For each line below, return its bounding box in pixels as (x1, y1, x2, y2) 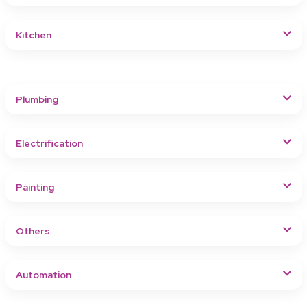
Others (15, 224, 50, 237)
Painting (15, 180, 54, 193)
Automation (15, 268, 71, 281)
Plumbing (15, 93, 58, 106)
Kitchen (15, 28, 51, 41)
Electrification (15, 136, 83, 149)
